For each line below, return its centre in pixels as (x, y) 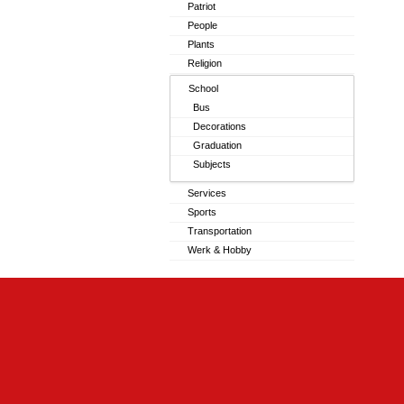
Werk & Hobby (220, 250)
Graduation (217, 145)
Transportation (220, 231)
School (203, 88)
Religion (205, 63)
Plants (201, 44)
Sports (202, 212)
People (202, 25)
